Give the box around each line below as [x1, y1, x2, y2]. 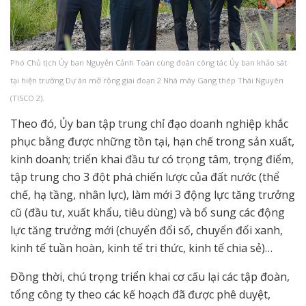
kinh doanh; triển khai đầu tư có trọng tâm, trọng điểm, [10, 152, 294, 167]
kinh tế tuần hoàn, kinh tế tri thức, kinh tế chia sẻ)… [10, 240, 273, 256]
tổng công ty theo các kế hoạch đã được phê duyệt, [10, 287, 270, 303]
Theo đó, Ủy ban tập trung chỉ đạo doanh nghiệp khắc [10, 116, 288, 132]
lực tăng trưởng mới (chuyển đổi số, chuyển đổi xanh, [10, 223, 283, 238]
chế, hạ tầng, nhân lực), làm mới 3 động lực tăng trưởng [10, 187, 295, 203]
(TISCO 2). [10, 93, 44, 104]
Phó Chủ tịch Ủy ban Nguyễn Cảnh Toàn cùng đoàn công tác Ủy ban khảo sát [10, 57, 287, 68]
